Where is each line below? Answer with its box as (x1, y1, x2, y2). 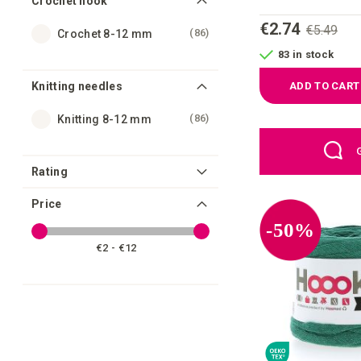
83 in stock (278, 48, 334, 60)
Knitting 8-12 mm (57, 113, 151, 127)
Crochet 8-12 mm (57, 27, 153, 41)
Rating (31, 165, 68, 179)
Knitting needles (31, 80, 122, 93)
